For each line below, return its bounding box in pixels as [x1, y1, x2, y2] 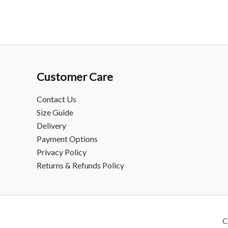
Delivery [37, 121, 66, 130]
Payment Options [37, 134, 98, 144]
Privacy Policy [37, 147, 87, 157]
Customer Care [37, 69, 113, 83]
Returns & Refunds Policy [37, 160, 124, 170]
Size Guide [37, 107, 73, 117]
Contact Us [37, 94, 76, 104]
